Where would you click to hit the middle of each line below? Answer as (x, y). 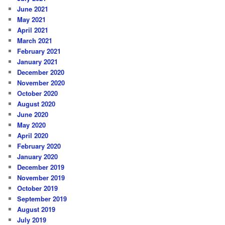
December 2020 (41, 72)
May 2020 (32, 125)
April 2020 (33, 135)
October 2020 (38, 93)
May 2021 (32, 19)
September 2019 (42, 198)
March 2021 (35, 40)
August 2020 (36, 103)
